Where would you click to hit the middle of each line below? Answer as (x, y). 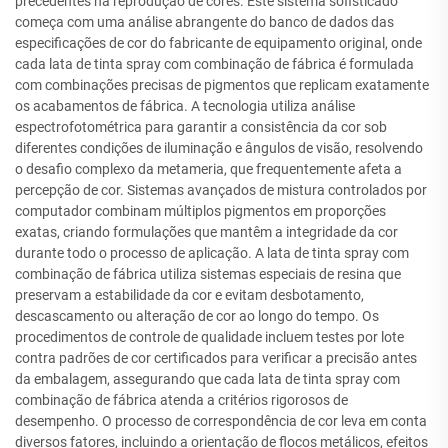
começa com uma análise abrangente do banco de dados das (204, 22)
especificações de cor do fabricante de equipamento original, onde (218, 43)
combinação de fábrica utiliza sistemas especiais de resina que (208, 274)
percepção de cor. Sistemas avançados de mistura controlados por (221, 190)
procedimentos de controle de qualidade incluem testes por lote (209, 337)
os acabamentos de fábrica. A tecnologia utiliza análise (185, 106)
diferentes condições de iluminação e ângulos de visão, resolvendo (219, 148)
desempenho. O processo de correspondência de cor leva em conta (221, 421)
